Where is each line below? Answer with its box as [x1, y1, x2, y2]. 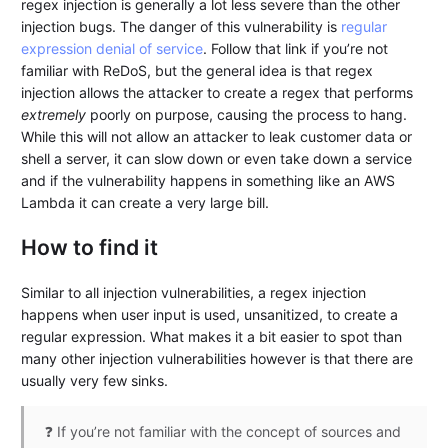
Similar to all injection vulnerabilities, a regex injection [21, 283, 367, 301]
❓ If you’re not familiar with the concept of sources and [45, 423, 402, 441]
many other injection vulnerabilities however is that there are [21, 349, 414, 367]
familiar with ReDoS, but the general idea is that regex [21, 61, 374, 79]
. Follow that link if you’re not [203, 39, 389, 57]
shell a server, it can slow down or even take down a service [21, 149, 413, 167]
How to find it [21, 234, 159, 261]
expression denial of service [21, 39, 204, 57]
